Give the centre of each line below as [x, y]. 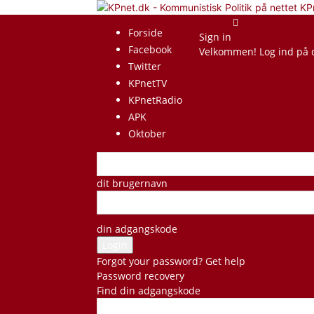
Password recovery [141, 276]
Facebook [150, 49]
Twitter [145, 66]
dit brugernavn [132, 183]
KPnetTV [148, 83]
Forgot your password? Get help [171, 261]
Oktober [147, 134]
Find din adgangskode [149, 291]
